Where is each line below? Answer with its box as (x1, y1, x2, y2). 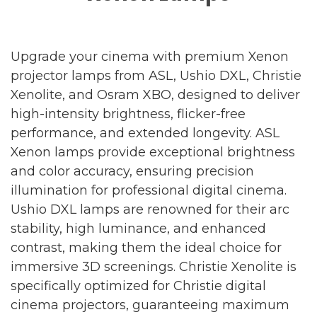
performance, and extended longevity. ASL (11, 125, 279, 141)
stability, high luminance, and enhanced (11, 220, 266, 236)
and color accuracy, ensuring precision (11, 163, 254, 179)
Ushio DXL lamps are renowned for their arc (11, 201, 289, 217)
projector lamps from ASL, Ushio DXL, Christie (11, 67, 301, 83)
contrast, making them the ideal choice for (11, 239, 282, 255)
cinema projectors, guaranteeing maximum (11, 296, 289, 313)
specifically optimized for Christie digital (11, 277, 266, 294)
